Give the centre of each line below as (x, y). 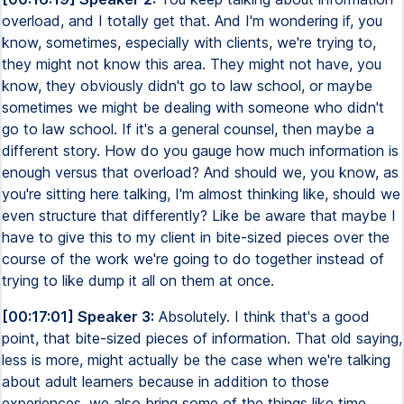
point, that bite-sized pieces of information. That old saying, (202, 338)
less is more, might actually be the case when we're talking (196, 360)
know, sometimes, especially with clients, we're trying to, (189, 42)
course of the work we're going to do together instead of (193, 259)
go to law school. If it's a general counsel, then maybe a (188, 129)
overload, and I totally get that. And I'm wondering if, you (192, 21)
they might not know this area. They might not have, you (192, 64)
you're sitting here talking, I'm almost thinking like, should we (201, 194)
